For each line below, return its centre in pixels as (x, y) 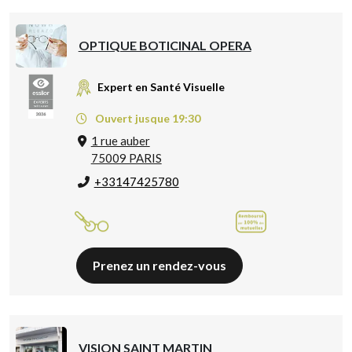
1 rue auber (120, 140)
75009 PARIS (126, 158)
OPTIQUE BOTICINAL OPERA (165, 46)
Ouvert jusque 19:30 (146, 118)
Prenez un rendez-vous (159, 265)
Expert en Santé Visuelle (161, 87)
